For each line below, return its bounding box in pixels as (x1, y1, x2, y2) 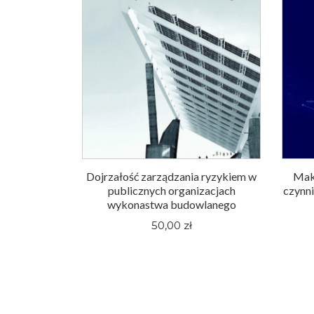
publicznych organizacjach (107, 183, 235, 197)
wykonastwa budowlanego (107, 197, 236, 211)
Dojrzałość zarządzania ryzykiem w (86, 169, 257, 183)
